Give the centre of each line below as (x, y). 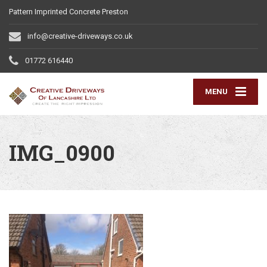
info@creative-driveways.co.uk (80, 36)
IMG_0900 (62, 153)
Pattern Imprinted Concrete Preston (69, 12)
